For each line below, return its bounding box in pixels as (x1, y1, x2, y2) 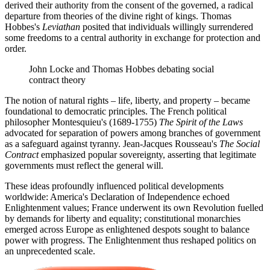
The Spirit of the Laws (159, 116, 243, 127)
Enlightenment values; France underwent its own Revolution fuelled (5, 202, 263, 213)
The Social (219, 138, 260, 149)
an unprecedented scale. (5, 245, 95, 256)
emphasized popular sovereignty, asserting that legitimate (39, 149, 256, 160)
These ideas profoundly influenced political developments (5, 180, 224, 191)
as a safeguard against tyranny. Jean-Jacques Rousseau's (5, 138, 219, 149)
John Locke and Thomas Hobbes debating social (29, 63, 214, 74)
